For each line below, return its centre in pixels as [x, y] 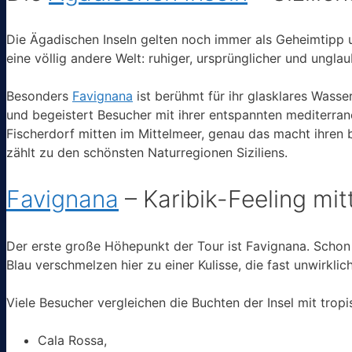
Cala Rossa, [72, 340]
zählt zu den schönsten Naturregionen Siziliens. [147, 153]
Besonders [39, 96]
